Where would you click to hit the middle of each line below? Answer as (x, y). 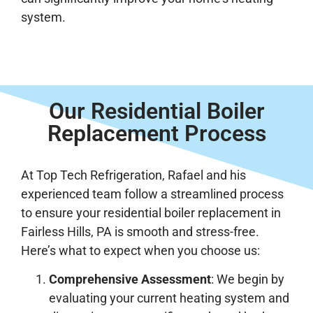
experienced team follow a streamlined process (152, 194)
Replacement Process (156, 133)
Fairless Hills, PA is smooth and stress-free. (140, 231)
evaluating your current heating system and (169, 298)
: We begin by (248, 279)
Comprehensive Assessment (130, 279)
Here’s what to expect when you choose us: (140, 250)
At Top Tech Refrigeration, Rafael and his (133, 175)
